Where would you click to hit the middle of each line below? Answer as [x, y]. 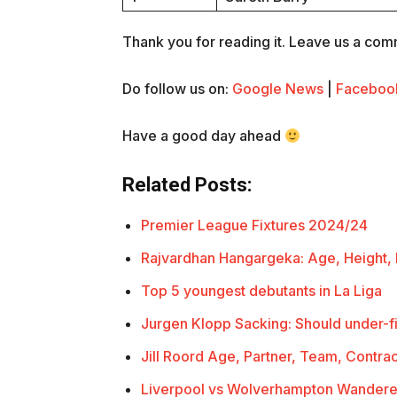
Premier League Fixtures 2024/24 [254, 226]
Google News [278, 89]
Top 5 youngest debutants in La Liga [261, 291]
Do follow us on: [177, 89]
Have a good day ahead [203, 136]
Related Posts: [187, 185]
